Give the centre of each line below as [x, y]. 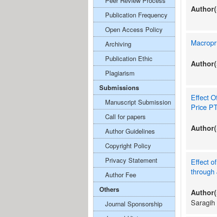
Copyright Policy [128, 146]
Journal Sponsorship [134, 204]
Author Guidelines [130, 131]
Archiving [118, 44]
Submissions [119, 87]
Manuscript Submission [138, 102]
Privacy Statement [131, 160]
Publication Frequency [136, 15]
